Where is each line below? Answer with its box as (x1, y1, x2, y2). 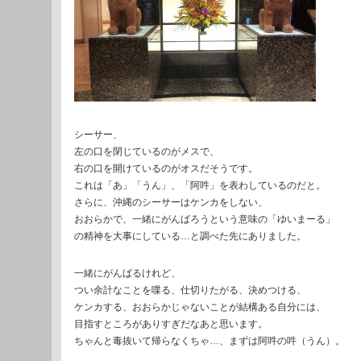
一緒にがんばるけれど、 (74, 267, 180, 279)
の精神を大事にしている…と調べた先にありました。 (74, 230, 306, 243)
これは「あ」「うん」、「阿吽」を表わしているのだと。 (74, 180, 326, 192)
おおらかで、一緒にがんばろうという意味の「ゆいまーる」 (74, 214, 335, 226)
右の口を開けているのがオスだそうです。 (74, 163, 258, 175)
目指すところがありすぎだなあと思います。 (74, 317, 268, 330)
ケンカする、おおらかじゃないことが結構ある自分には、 (74, 301, 326, 313)
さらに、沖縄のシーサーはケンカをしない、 (74, 197, 268, 209)
